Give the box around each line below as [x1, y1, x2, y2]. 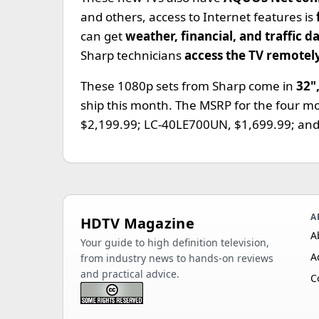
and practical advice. [80, 267, 179, 281]
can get [80, 28, 122, 44]
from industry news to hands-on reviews [80, 251, 273, 265]
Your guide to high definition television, [80, 236, 269, 249]
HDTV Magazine [80, 214, 194, 233]
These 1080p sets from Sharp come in [80, 78, 296, 94]
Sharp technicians [80, 47, 184, 63]
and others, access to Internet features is [80, 9, 316, 25]
